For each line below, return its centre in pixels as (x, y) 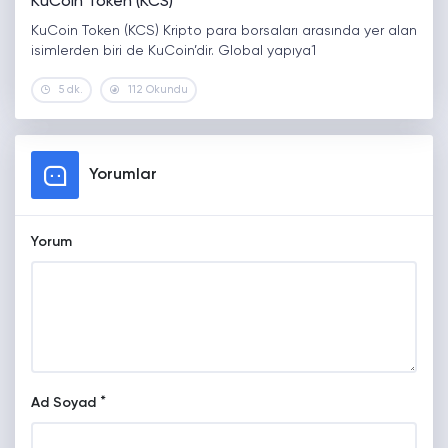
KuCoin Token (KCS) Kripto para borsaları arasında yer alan (224, 31)
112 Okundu (158, 90)
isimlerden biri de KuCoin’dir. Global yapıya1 (173, 51)
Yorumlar (123, 175)
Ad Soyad (63, 403)
